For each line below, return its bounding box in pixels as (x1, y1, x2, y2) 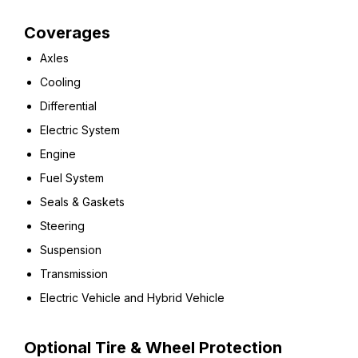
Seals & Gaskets (40, 195, 125, 209)
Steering (40, 219, 85, 233)
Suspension (40, 243, 101, 257)
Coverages (24, 23, 110, 43)
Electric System (40, 123, 120, 137)
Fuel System (40, 171, 104, 185)
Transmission (40, 267, 108, 281)
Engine (40, 147, 76, 161)
